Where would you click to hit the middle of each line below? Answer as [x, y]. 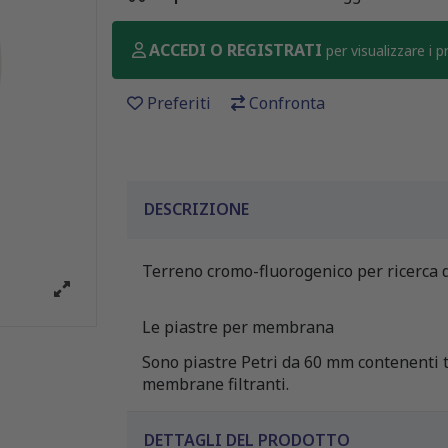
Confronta [287, 102]
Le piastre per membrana [238, 327]
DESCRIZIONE [196, 208]
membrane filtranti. [215, 384]
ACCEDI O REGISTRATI [237, 49]
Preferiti [179, 102]
